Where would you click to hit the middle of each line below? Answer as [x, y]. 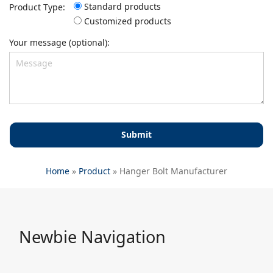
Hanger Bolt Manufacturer [173, 171]
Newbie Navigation [92, 236]
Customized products [128, 21]
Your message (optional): [59, 42]
